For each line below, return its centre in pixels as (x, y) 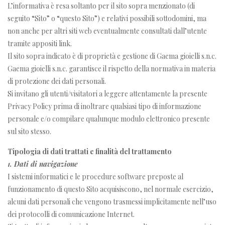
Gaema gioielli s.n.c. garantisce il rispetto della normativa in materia (111, 68)
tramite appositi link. (40, 43)
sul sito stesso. (29, 131)
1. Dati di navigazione (43, 164)
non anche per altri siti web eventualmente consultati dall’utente (107, 31)
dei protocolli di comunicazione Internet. (71, 214)
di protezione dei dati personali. (57, 81)
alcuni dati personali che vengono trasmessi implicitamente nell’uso (112, 201)
